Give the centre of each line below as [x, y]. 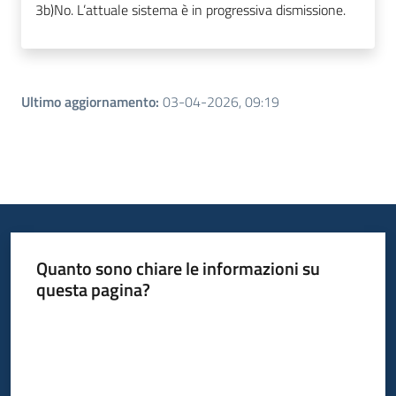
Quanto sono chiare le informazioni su [178, 268]
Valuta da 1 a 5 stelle [88, 321]
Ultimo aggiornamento [88, 102]
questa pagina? [93, 289]
